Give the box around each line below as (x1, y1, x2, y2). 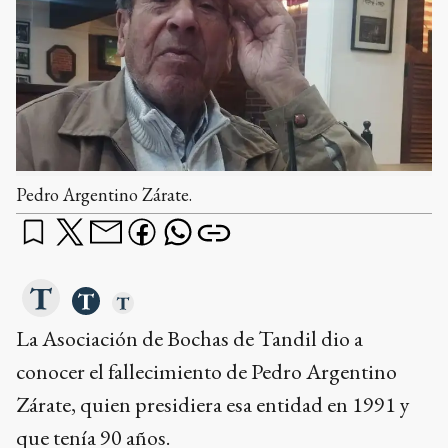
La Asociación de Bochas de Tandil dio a (16, 323, 363, 353)
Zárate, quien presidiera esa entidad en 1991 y (16, 389, 410, 419)
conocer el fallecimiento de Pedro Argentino (16, 356, 397, 386)
